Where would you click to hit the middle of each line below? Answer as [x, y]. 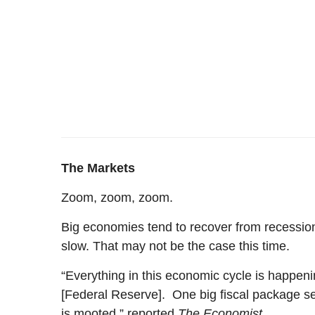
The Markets [98, 168]
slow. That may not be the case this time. [175, 246]
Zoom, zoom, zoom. [117, 198]
